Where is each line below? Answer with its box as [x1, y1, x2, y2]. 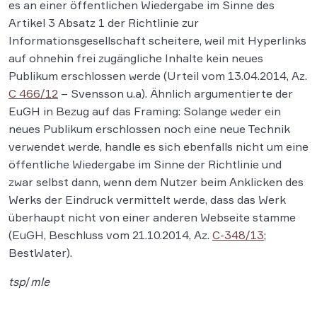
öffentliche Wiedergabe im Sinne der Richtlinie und [8, 156, 282, 171]
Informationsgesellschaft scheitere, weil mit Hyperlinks [8, 33, 306, 47]
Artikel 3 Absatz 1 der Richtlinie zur [8, 15, 199, 30]
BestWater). [8, 245, 72, 260]
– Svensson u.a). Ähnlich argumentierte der [58, 86, 293, 100]
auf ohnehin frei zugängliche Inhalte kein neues [8, 50, 263, 65]
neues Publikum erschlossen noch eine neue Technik [8, 121, 290, 136]
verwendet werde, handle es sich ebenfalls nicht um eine [8, 139, 309, 154]
